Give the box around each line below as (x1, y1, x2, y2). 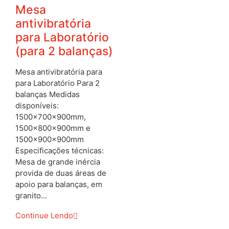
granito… (15, 191, 47, 201)
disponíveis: (15, 101, 59, 111)
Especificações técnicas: (15, 146, 104, 156)
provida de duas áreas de (15, 168, 106, 178)
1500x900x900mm (15, 134, 84, 145)
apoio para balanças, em (15, 179, 102, 190)
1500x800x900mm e (15, 123, 90, 133)
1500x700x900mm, (15, 112, 86, 122)
